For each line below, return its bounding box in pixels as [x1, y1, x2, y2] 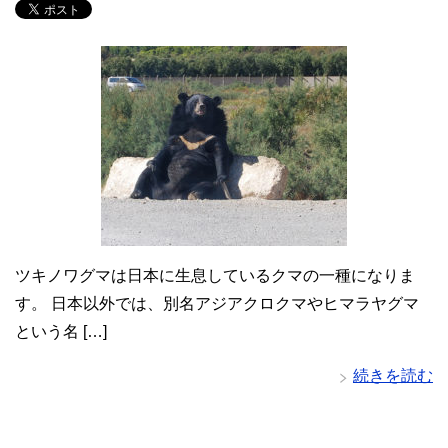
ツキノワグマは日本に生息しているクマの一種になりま [15, 267, 415, 285]
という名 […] [15, 323, 107, 341]
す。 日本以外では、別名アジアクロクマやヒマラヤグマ [15, 295, 419, 313]
